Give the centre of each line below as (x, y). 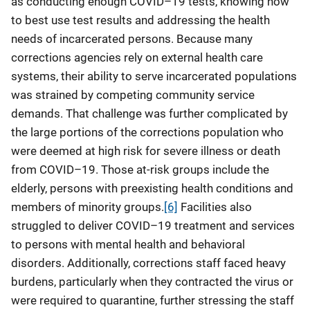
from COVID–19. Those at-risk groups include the (140, 170)
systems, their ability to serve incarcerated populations (154, 76)
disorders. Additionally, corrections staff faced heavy (148, 263)
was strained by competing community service (133, 95)
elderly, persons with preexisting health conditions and (152, 188)
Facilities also (215, 207)
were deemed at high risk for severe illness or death (146, 151)
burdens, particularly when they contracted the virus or (152, 282)
